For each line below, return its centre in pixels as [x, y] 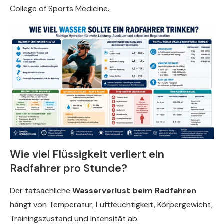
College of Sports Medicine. [60, 9]
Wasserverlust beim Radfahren [134, 190]
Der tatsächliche [41, 190]
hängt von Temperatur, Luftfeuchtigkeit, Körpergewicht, [111, 204]
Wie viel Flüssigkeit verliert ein [87, 154]
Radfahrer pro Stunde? [69, 168]
